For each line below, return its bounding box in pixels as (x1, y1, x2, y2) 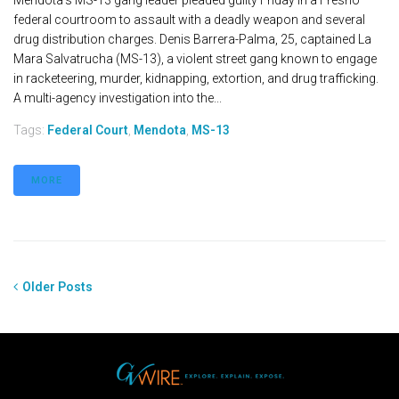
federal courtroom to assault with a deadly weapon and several (13, 12, 365, 28)
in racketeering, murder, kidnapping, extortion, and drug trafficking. (13, 71, 379, 86)
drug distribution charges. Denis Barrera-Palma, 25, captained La (13, 32, 371, 47)
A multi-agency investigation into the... (13, 91, 222, 106)
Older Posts (20, 280, 93, 295)
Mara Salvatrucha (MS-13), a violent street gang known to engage (13, 52, 377, 67)
